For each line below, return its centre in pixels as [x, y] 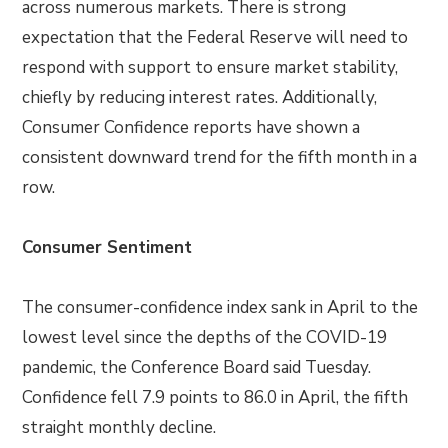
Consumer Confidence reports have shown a [191, 128]
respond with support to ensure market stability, [210, 68]
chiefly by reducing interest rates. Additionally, [200, 98]
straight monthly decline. [119, 428]
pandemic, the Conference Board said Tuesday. [197, 368]
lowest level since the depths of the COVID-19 [205, 338]
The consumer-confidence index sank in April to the [220, 308]
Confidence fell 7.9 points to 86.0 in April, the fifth [215, 398]
